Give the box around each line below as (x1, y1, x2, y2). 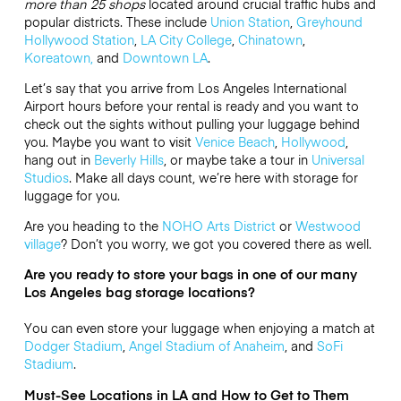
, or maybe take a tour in (163, 149, 311, 168)
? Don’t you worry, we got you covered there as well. (60, 235, 371, 253)
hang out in (23, 149, 94, 168)
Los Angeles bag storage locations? (23, 283, 255, 302)
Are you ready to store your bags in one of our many (23, 265, 357, 284)
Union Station (209, 12, 290, 30)
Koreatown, (23, 47, 97, 66)
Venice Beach (194, 132, 275, 150)
